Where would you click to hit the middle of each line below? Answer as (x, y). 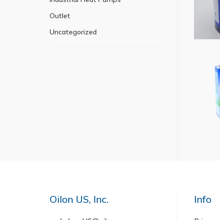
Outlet (60, 16)
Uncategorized (73, 32)
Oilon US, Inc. (79, 199)
